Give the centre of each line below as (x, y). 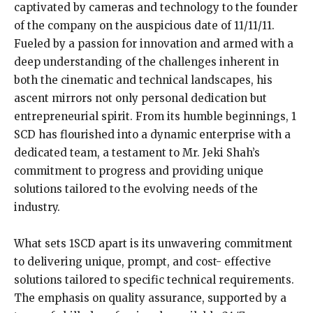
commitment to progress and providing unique (139, 171)
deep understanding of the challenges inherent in (146, 62)
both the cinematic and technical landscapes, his (143, 80)
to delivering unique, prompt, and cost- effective (143, 262)
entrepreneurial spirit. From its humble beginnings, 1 (155, 117)
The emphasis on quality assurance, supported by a (150, 298)
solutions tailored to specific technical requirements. (154, 280)
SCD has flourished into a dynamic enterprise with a (152, 135)
